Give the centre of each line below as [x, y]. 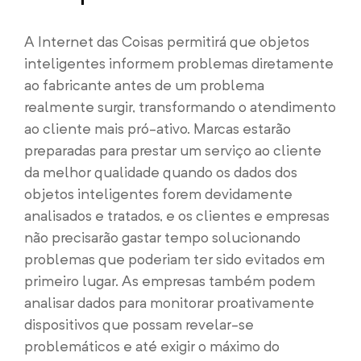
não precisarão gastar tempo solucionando [162, 237]
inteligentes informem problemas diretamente [179, 63]
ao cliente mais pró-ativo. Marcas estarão [158, 129]
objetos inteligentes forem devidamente [158, 194]
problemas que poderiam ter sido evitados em [174, 259]
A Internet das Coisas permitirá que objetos [167, 41]
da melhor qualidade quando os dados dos [161, 172]
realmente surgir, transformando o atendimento [180, 107]
